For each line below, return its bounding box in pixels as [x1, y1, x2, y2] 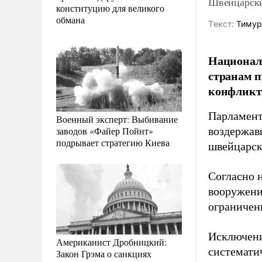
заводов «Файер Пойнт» [56, 124, 153, 137]
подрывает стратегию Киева [56, 136, 170, 149]
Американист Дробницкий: [56, 235, 167, 248]
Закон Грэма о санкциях [56, 247, 151, 260]
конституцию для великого [56, 1, 164, 14]
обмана [56, 13, 85, 26]
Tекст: [208, 19, 234, 29]
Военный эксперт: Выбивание [56, 112, 178, 125]
